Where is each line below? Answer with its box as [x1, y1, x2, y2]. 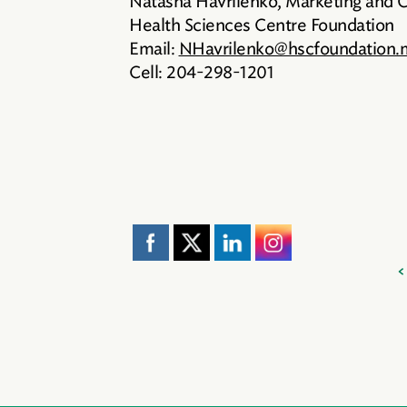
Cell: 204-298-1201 [129, 61, 273, 83]
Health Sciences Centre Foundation [129, 14, 394, 35]
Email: [129, 37, 179, 59]
